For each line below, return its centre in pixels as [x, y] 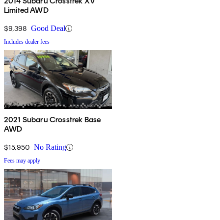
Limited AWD [26, 10]
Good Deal [48, 28]
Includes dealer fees [27, 42]
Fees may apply [22, 161]
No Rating [50, 147]
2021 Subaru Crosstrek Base [53, 120]
